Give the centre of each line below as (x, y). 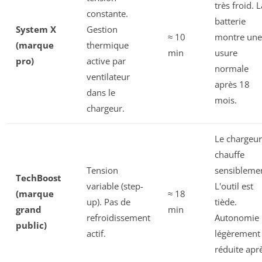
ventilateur (108, 76)
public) (31, 225)
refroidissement (118, 217)
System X (36, 29)
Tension (102, 170)
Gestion (102, 29)
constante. (107, 13)
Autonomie (237, 217)
